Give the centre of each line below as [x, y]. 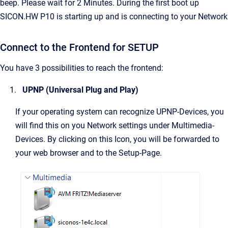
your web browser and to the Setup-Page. [89, 153]
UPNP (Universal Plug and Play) [80, 90]
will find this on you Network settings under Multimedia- [115, 126]
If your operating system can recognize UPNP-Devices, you [120, 112]
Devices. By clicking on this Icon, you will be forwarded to [117, 139]
